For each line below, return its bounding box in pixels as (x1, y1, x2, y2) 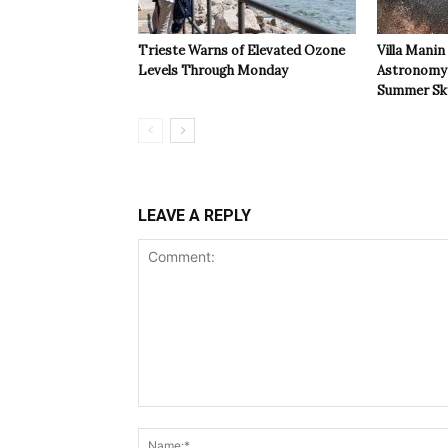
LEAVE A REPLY (138, 206, 251, 226)
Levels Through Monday (138, 62, 288, 80)
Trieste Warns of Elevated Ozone (138, 42, 345, 60)
